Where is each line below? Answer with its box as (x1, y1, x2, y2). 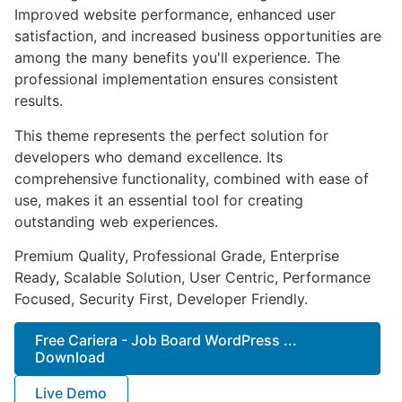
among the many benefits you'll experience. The (14, 48, 340, 67)
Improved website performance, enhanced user (14, 5, 336, 24)
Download (35, 347, 106, 366)
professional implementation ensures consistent (14, 70, 338, 89)
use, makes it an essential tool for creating (14, 190, 303, 209)
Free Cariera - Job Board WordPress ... (35, 330, 298, 349)
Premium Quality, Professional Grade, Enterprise (14, 246, 339, 265)
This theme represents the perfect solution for (14, 126, 328, 144)
